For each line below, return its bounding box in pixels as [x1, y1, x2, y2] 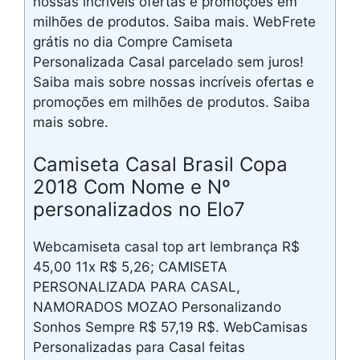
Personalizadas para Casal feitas [33, 338, 245, 355]
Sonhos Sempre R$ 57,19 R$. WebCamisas [33, 318, 308, 335]
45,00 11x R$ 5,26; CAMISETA [33, 258, 227, 275]
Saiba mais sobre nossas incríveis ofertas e [33, 74, 314, 91]
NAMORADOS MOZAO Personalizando [33, 298, 281, 315]
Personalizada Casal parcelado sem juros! [33, 54, 304, 71]
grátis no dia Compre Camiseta [33, 34, 233, 51]
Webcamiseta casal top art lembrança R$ [33, 238, 300, 255]
